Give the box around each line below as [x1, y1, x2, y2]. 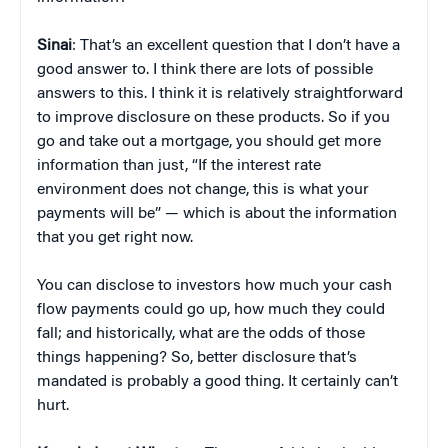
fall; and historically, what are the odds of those [37, 325, 365, 342]
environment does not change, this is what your [37, 181, 369, 198]
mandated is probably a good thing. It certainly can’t [37, 373, 398, 390]
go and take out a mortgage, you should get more [37, 133, 381, 150]
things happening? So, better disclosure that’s [37, 349, 357, 366]
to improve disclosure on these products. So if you [37, 109, 390, 126]
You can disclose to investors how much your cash [37, 277, 392, 294]
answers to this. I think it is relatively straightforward [37, 85, 403, 102]
